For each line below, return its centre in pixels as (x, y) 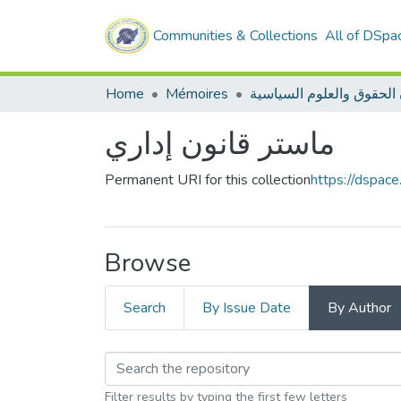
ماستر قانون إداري (220, 144)
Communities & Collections (235, 36)
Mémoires (197, 94)
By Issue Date (247, 308)
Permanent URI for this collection (208, 180)
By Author (359, 308)
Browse (148, 263)
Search (145, 308)
